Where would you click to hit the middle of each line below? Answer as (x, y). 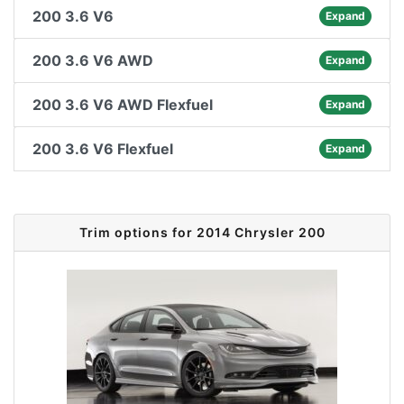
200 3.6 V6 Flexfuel (103, 149)
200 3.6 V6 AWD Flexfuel (123, 105)
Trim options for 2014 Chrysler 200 (202, 232)
